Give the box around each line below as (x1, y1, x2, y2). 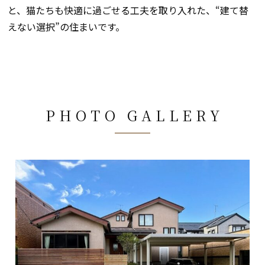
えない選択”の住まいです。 (7, 19, 125, 34)
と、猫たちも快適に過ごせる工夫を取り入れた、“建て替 (7, 2, 248, 17)
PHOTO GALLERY (45, 104, 224, 125)
